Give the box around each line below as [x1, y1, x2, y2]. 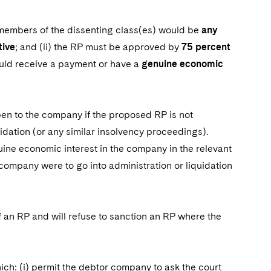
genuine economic [142, 58, 223, 70]
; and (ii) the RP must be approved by [15, 41, 181, 53]
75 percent [181, 41, 230, 53]
